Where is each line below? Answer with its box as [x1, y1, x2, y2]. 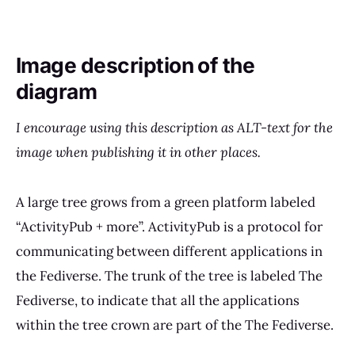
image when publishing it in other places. [16, 143, 261, 161]
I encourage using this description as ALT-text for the [16, 118, 333, 136]
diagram [16, 78, 97, 105]
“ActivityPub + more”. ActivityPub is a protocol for [16, 217, 323, 235]
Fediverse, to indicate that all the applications [16, 291, 300, 309]
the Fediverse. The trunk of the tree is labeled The [16, 266, 323, 284]
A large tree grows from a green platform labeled [16, 193, 315, 211]
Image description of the [16, 52, 255, 78]
